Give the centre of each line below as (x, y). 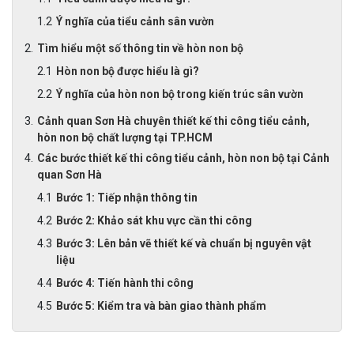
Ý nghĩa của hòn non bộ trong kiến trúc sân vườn (180, 94)
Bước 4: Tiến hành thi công (125, 283)
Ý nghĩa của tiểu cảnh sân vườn (135, 21)
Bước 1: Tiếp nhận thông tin (127, 198)
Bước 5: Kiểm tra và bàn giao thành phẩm (161, 306)
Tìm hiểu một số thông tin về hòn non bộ (140, 48)
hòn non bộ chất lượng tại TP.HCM (125, 137)
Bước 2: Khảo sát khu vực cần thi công (154, 220)
